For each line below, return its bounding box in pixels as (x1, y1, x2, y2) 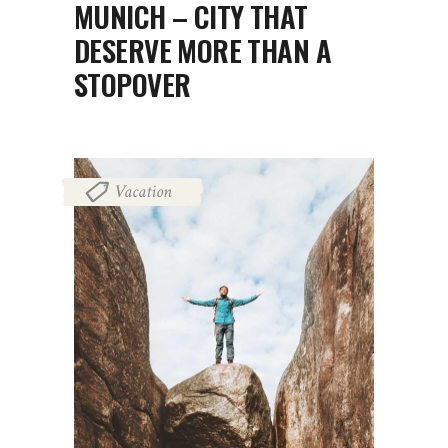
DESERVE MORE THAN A (74, 28, 331, 72)
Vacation (114, 180, 172, 203)
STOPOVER (74, 62, 191, 106)
